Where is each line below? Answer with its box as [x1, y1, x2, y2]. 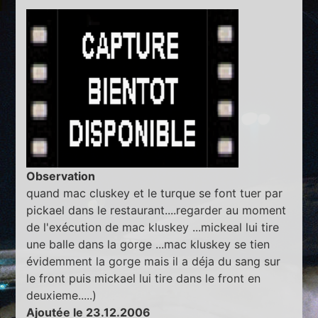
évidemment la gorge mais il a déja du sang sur [26, 254, 281, 269]
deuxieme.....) [26, 288, 97, 303]
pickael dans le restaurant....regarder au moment [26, 203, 287, 218]
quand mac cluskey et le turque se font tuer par [26, 186, 283, 201]
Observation [26, 169, 96, 184]
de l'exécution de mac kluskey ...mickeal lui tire [26, 220, 280, 235]
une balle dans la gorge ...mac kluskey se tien [26, 237, 270, 252]
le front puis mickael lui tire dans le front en [26, 271, 261, 286]
